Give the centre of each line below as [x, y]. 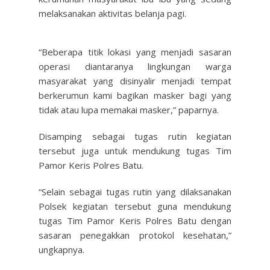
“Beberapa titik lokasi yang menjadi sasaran [135, 52]
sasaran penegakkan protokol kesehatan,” [135, 235]
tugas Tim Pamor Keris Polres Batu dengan [135, 221]
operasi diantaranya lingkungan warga [135, 66]
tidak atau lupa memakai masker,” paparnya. [129, 110]
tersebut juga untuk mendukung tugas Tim [135, 151]
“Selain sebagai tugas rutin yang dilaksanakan [135, 192]
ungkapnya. [61, 250]
